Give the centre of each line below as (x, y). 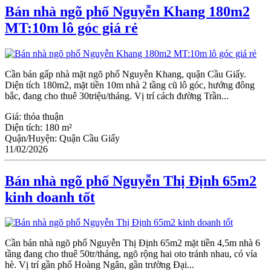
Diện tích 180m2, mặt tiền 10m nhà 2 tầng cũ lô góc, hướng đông (130, 85)
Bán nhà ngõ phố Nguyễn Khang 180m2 (127, 11)
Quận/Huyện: (32, 138)
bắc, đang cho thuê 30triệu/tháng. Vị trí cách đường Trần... (117, 96)
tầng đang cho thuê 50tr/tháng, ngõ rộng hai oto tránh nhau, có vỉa (131, 254)
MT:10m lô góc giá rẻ (71, 28)
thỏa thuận (44, 116)
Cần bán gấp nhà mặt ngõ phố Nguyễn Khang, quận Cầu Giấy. (126, 74)
